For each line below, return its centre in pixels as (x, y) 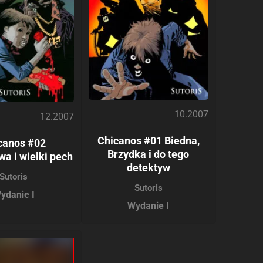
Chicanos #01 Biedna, (148, 140)
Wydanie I (149, 205)
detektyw (148, 167)
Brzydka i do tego (149, 154)
